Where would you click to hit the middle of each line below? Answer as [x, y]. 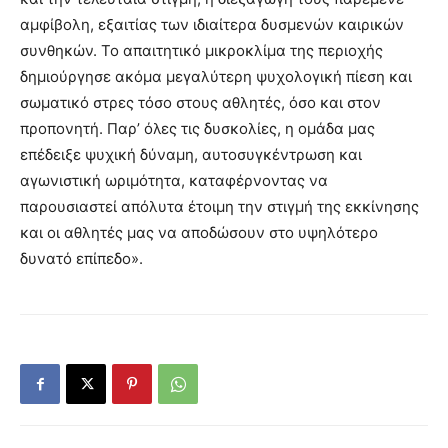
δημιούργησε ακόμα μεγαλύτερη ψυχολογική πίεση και [216, 77]
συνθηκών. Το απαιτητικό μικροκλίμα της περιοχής [201, 51]
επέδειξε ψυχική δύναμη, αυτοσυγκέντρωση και [191, 155]
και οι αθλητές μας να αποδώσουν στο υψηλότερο [199, 233]
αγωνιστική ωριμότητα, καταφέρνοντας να [174, 181]
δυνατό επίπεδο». [81, 259]
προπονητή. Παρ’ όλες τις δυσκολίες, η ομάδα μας [197, 129]
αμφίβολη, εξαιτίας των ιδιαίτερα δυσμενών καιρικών [212, 25]
